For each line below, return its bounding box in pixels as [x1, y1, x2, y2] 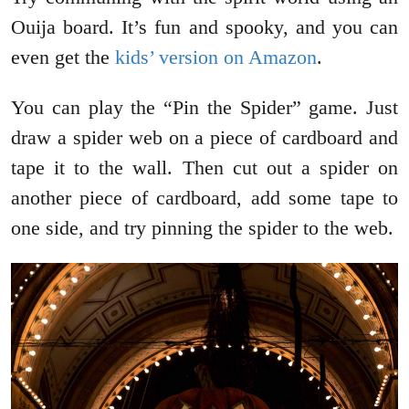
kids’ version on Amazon [115, 45, 317, 68]
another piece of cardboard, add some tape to [11, 185, 398, 209]
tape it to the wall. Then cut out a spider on [11, 155, 398, 179]
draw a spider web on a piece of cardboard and [11, 125, 398, 149]
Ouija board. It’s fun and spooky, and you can [11, 15, 398, 38]
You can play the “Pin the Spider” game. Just [11, 95, 398, 119]
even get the [11, 45, 115, 68]
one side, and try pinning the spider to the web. [11, 215, 393, 239]
